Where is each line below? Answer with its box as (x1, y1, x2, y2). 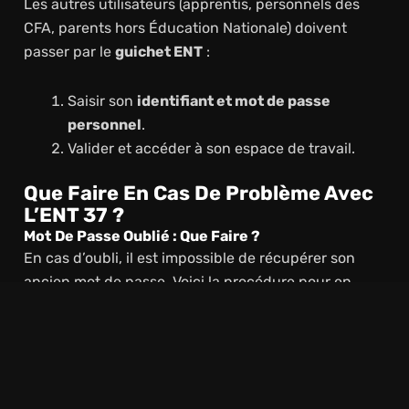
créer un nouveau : (23, 296, 152, 314)
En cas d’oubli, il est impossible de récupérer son (23, 248, 355, 267)
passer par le (23, 42, 115, 60)
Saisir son (67, 91, 137, 110)
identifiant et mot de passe (136, 91, 330, 110)
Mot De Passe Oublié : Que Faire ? (23, 226, 260, 245)
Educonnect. (67, 369, 155, 387)
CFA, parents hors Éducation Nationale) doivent (23, 18, 347, 37)
